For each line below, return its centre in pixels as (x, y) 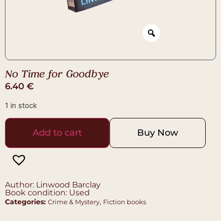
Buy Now (158, 133)
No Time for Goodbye (57, 75)
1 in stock (21, 106)
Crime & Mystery (74, 202)
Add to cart (57, 133)
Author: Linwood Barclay (53, 185)
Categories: (25, 202)
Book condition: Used (47, 193)
